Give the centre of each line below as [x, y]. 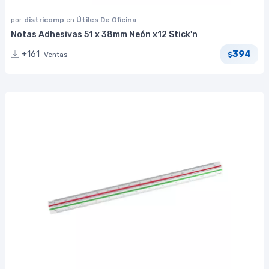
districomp [45, 20]
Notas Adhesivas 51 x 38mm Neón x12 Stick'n [104, 34]
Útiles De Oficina [106, 20]
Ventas [56, 54]
